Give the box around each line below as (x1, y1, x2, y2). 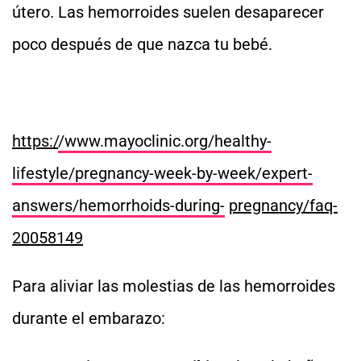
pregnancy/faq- (229, 196, 338, 215)
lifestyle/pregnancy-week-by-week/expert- (12, 164, 313, 183)
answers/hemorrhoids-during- (12, 196, 225, 215)
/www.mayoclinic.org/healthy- (58, 131, 272, 151)
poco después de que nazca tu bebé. (12, 35, 272, 54)
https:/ (12, 131, 58, 151)
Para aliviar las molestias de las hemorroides (12, 276, 335, 296)
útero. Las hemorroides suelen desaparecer (12, 2, 324, 22)
